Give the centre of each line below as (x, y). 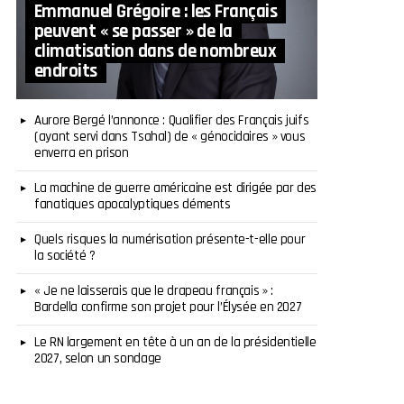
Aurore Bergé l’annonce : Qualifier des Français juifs (172, 120)
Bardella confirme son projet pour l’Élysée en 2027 (168, 307)
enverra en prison (82, 152)
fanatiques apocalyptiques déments (133, 204)
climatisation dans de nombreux (156, 50)
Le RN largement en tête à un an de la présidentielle (175, 342)
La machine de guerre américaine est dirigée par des (175, 188)
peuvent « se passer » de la (133, 31)
